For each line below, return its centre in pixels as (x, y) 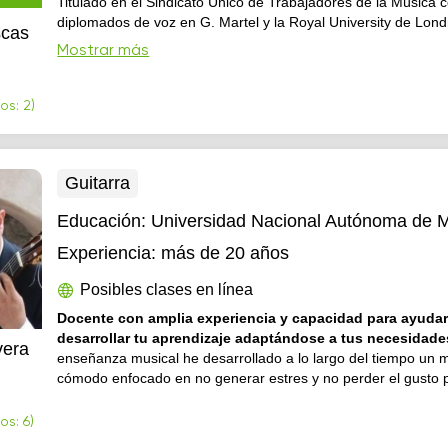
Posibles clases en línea (167, 289)
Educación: (104, 221)
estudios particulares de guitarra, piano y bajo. (335, 42)
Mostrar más (103, 51)
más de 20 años (225, 253)
